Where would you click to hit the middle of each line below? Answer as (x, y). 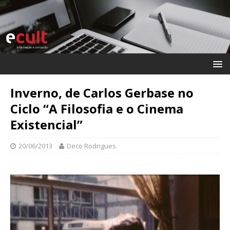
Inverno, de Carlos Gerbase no (102, 92)
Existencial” (46, 124)
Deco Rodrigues (91, 146)
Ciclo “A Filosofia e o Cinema (97, 108)
